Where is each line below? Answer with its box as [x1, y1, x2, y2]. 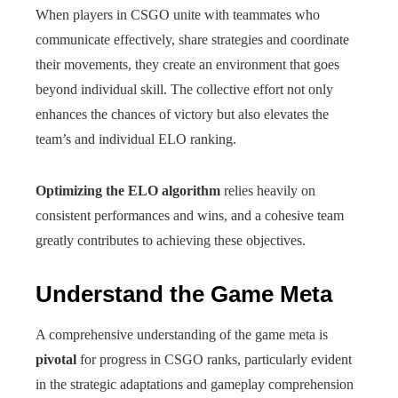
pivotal [36, 352, 76, 367]
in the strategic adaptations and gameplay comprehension [36, 377, 354, 392]
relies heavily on [220, 183, 315, 198]
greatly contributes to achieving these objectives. [36, 233, 306, 248]
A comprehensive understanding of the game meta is [36, 327, 328, 342]
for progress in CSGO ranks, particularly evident [76, 352, 352, 367]
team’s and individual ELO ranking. [36, 131, 236, 147]
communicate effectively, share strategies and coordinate [36, 32, 349, 47]
